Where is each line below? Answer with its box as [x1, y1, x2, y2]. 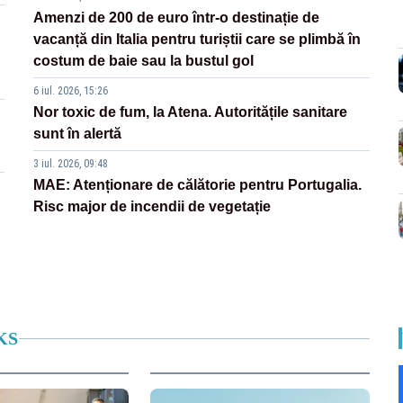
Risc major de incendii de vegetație [33, 199, 272, 215]
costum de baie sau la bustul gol [33, 53, 255, 69]
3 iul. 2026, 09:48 [33, 157, 109, 171]
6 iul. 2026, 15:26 [33, 85, 109, 98]
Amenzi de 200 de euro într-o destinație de [33, 10, 320, 26]
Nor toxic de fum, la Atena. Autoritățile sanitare [33, 104, 348, 121]
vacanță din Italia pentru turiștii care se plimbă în [33, 31, 362, 48]
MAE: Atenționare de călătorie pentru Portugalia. [33, 177, 363, 193]
